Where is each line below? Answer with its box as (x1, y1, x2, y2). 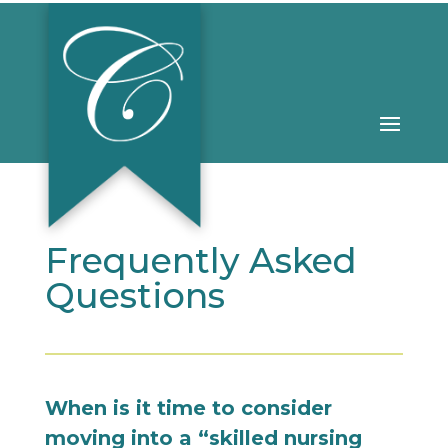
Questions (44, 274, 225, 318)
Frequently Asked (44, 239, 357, 283)
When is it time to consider (44, 396, 332, 421)
